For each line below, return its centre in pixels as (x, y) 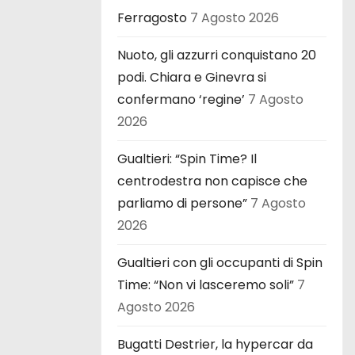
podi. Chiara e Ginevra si (192, 77)
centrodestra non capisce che (212, 181)
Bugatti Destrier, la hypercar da (215, 344)
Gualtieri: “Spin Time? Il (187, 158)
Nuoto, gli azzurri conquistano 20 (217, 55)
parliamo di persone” (182, 203)
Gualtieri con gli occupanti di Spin (220, 262)
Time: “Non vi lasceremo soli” (206, 284)
